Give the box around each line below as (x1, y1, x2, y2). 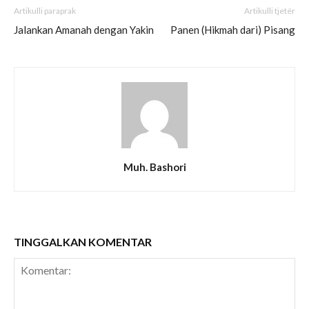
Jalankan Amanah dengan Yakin (14, 23, 154, 37)
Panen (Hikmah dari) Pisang (170, 23, 295, 37)
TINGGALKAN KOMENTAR (14, 235, 152, 249)
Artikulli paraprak (14, 6, 76, 17)
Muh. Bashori (123, 161, 186, 174)
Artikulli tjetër (244, 6, 295, 17)
